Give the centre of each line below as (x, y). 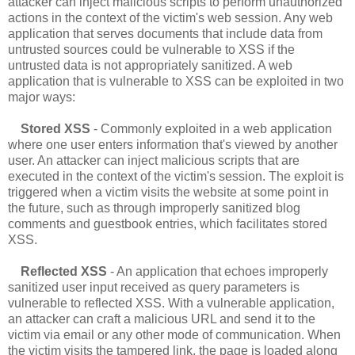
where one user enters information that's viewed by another (173, 145)
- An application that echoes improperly (219, 272)
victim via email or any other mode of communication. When (174, 335)
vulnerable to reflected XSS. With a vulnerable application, (171, 303)
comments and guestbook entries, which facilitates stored (168, 224)
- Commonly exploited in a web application (211, 129)
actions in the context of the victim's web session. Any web (170, 18)
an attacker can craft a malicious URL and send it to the (162, 319)
